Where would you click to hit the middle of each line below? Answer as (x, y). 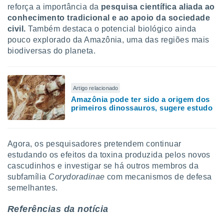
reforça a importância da (54, 7)
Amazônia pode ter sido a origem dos (140, 99)
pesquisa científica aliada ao (158, 7)
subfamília (28, 177)
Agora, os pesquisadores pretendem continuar (94, 144)
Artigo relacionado (96, 88)
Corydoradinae (78, 177)
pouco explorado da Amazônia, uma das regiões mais (108, 40)
